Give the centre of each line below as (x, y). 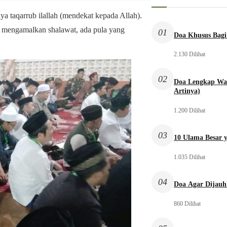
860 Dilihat (187, 204)
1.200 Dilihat (189, 110)
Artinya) (187, 91)
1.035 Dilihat (189, 157)
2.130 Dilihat (189, 54)
